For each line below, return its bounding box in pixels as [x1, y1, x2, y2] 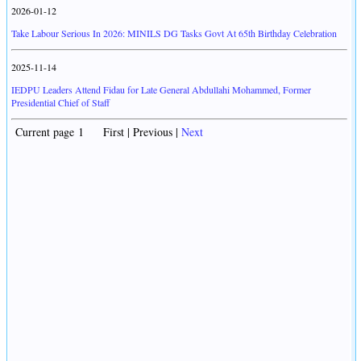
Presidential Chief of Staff [11, 96, 110, 110]
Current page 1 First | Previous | [11, 124, 181, 140]
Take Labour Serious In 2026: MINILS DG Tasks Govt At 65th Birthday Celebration [11, 27, 337, 40]
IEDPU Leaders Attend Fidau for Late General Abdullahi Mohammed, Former [11, 83, 311, 97]
